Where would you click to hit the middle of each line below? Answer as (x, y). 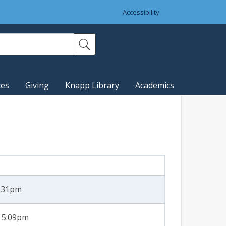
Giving (37, 86)
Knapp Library (92, 86)
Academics (155, 86)
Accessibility (141, 12)
